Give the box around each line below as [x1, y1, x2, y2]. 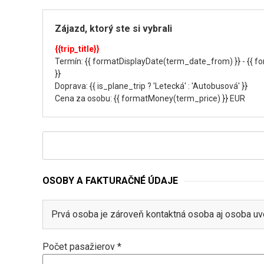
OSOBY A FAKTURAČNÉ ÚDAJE [42, 175, 178, 186]
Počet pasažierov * [42, 241, 121, 252]
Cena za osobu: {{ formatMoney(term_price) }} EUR [55, 94, 245, 103]
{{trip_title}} [55, 44, 100, 54]
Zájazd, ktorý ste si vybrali [55, 23, 172, 34]
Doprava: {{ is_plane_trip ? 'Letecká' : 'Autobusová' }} [55, 81, 247, 91]
